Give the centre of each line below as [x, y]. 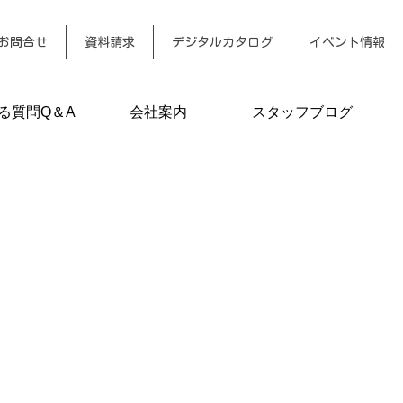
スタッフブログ [302, 112]
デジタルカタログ [222, 43]
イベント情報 [347, 43]
